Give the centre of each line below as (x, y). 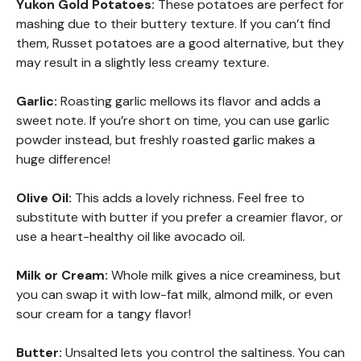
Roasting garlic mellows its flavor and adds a (189, 102)
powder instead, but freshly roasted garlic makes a (166, 140)
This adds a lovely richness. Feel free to (188, 198)
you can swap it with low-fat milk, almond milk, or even (174, 295)
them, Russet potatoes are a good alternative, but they (180, 44)
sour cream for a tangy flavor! (104, 314)
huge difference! (63, 160)
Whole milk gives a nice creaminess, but (224, 276)
